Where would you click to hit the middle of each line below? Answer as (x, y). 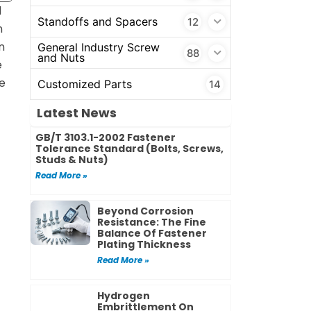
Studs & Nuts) (72, 160)
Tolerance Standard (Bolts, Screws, (129, 149)
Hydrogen (124, 296)
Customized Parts (84, 84)
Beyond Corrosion (146, 211)
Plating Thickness (144, 245)
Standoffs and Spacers (97, 21)
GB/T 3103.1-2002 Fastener (105, 138)
